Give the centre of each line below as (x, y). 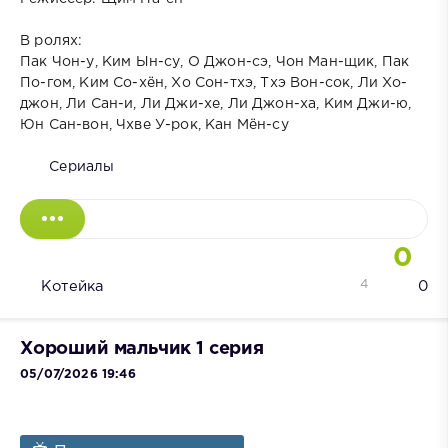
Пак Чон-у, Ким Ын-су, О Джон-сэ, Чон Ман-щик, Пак (215, 62)
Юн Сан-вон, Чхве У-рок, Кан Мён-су (154, 125)
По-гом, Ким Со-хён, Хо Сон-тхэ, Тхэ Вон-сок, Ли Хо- (214, 83)
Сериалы (82, 167)
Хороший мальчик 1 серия (142, 348)
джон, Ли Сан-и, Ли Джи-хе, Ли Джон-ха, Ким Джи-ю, (216, 104)
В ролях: (51, 41)
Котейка (72, 287)
